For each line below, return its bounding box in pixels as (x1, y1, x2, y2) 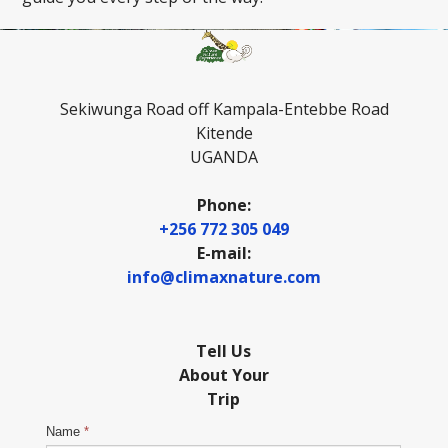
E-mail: (197, 242, 251, 265)
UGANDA (190, 146, 258, 169)
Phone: (197, 194, 251, 217)
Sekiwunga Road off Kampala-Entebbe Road (59, 98, 389, 121)
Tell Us (196, 340, 252, 363)
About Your (178, 364, 269, 387)
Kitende (195, 122, 253, 145)
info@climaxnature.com (127, 266, 321, 289)
